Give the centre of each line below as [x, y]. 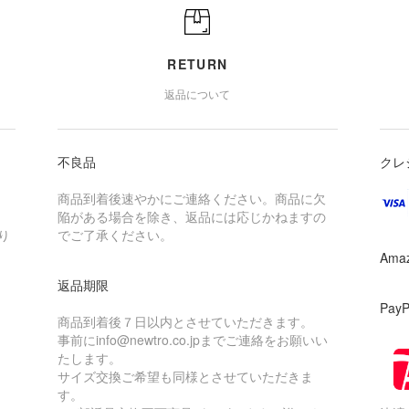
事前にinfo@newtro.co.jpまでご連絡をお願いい [192, 339]
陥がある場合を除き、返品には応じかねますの [191, 216]
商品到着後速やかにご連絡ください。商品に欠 [191, 198]
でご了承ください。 [115, 234]
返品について [198, 93]
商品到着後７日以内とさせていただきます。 [185, 321]
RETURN [198, 63]
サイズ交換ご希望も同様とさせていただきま [185, 376]
